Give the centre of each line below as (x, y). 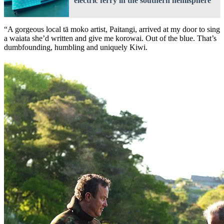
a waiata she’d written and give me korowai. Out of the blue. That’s (110, 38)
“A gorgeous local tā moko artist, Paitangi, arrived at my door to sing (112, 29)
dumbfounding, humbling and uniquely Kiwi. (76, 47)
